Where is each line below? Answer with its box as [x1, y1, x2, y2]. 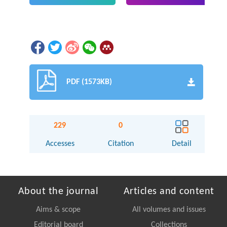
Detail [172, 139, 192, 148]
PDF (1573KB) [66, 78, 112, 86]
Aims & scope [36, 205, 81, 214]
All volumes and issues [132, 205, 206, 214]
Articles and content [123, 186, 214, 197]
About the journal [18, 186, 99, 197]
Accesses [45, 139, 74, 148]
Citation [107, 139, 134, 148]
